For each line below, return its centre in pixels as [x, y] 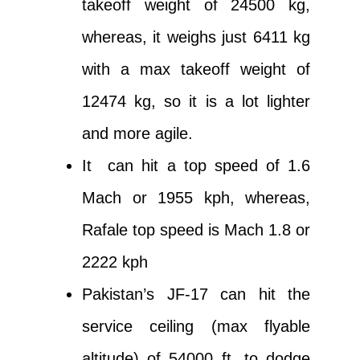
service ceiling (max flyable [196, 327]
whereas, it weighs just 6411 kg [196, 37]
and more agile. [137, 134]
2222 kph [115, 262]
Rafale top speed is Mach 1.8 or [196, 230]
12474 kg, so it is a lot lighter [196, 102]
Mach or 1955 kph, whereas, [196, 198]
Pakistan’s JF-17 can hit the [196, 295]
